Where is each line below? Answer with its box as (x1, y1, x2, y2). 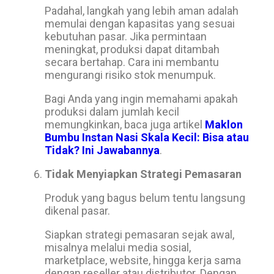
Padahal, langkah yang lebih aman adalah (45, 4, 239, 17)
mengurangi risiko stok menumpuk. (45, 68, 216, 81)
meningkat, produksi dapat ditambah (45, 43, 220, 56)
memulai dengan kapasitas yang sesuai (45, 17, 235, 30)
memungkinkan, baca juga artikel (45, 118, 205, 131)
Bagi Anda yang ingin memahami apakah (45, 92, 238, 105)
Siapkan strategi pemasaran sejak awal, (45, 228, 234, 241)
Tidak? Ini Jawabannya (45, 144, 160, 157)
